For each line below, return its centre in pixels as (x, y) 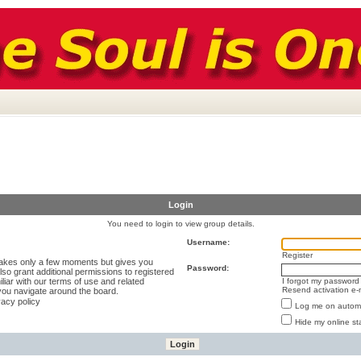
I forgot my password (321, 281)
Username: (208, 242)
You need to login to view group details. (180, 224)
